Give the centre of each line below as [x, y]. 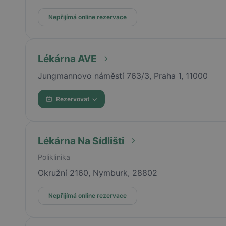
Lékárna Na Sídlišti [81, 140]
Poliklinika [54, 157]
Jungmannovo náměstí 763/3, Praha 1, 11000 [123, 76]
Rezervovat [73, 99]
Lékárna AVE [67, 59]
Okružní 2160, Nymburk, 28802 [97, 172]
